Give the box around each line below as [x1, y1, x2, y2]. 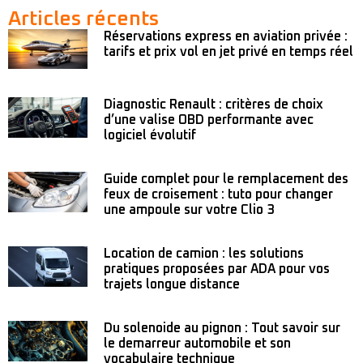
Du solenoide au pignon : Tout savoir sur [104, 322, 341, 335]
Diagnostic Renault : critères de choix [104, 98, 324, 112]
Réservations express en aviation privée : [104, 30, 348, 44]
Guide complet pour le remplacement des [104, 173, 349, 186]
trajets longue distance [104, 278, 241, 292]
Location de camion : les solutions [104, 247, 305, 261]
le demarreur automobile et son [104, 337, 292, 351]
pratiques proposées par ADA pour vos [104, 263, 331, 276]
